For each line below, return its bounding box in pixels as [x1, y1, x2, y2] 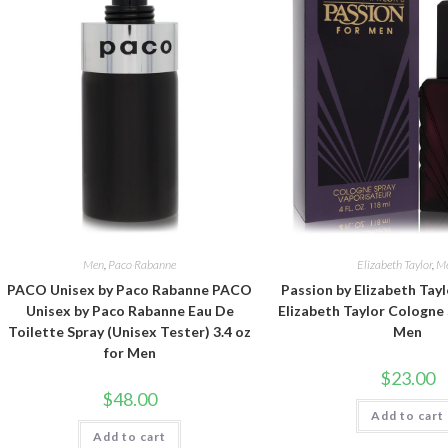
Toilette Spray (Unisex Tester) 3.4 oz [8, 323, 252, 340]
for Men [103, 344, 156, 361]
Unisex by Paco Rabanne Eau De [25, 302, 234, 319]
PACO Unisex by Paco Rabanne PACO [7, 281, 253, 298]
